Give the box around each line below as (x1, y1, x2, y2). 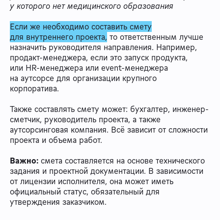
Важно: (10, 155, 38, 166)
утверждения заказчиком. (10, 196, 107, 207)
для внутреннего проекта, (10, 31, 107, 42)
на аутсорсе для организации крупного (10, 72, 157, 83)
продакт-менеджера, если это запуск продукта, (10, 52, 188, 63)
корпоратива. (10, 82, 61, 94)
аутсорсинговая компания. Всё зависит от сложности (10, 124, 208, 135)
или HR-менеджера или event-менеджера (10, 62, 168, 73)
